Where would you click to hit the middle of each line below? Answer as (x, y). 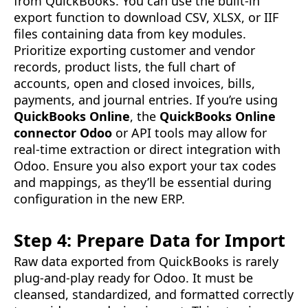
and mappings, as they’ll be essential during (143, 183)
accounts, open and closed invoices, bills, (134, 84)
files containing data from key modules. (130, 34)
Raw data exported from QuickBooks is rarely (146, 262)
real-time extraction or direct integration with (147, 150)
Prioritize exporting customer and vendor (134, 51)
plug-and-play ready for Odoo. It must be (133, 278)
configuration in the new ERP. (99, 199)
